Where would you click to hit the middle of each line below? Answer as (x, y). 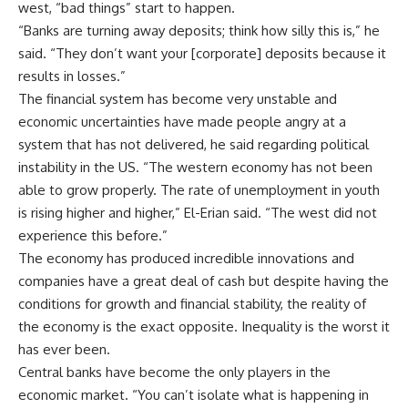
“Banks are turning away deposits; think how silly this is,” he (199, 30)
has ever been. (64, 349)
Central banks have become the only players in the (174, 372)
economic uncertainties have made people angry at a (182, 121)
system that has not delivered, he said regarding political (194, 144)
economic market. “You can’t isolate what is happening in (194, 394)
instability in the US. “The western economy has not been (195, 167)
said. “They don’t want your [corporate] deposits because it (202, 53)
